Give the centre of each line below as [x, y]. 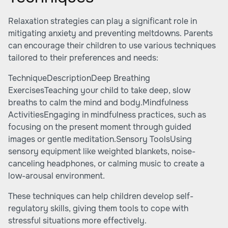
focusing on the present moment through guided [100, 127]
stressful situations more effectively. [77, 221]
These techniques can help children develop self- [101, 196]
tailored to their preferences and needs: [83, 58]
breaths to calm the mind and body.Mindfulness [98, 103]
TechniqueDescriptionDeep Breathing [79, 78]
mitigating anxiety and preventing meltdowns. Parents [110, 33]
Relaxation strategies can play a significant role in [103, 21]
